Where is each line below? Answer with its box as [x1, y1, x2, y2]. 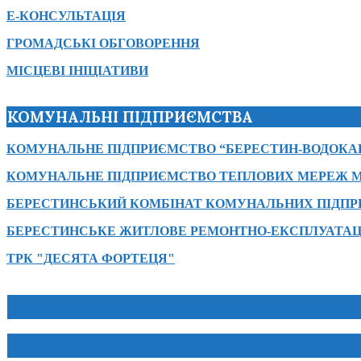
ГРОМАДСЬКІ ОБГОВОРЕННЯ [6, 35, 200, 50]
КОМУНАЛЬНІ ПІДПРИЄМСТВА [7, 106, 253, 127]
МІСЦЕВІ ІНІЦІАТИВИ [6, 63, 148, 77]
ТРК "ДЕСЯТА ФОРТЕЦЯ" [6, 251, 175, 266]
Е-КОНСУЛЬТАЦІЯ [6, 8, 126, 23]
